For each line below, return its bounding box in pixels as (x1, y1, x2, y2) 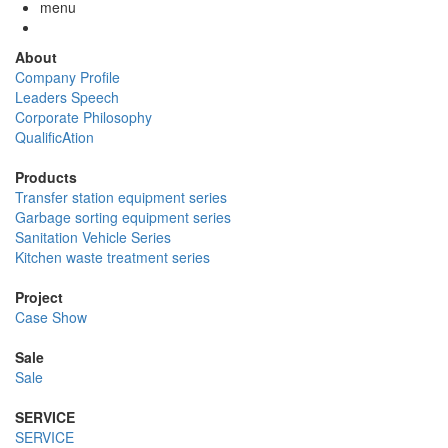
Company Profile (15, 67, 120, 88)
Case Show (15, 307, 87, 328)
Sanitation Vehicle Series (15, 227, 171, 248)
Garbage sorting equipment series (15, 207, 231, 228)
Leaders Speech (15, 87, 119, 108)
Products (15, 167, 77, 188)
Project (15, 287, 63, 308)
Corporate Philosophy (15, 107, 152, 128)
